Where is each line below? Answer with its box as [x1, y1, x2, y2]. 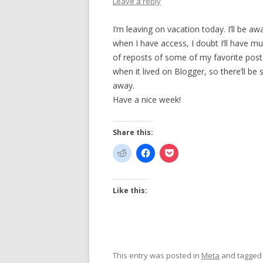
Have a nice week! [113, 94, 181, 105]
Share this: [113, 127, 153, 137]
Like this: [113, 186, 147, 195]
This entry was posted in [113, 250, 201, 261]
